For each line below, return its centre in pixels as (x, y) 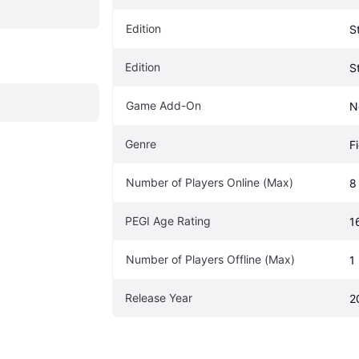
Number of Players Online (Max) (210, 182)
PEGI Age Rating (168, 220)
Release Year (159, 297)
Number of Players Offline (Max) (210, 259)
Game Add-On (163, 105)
